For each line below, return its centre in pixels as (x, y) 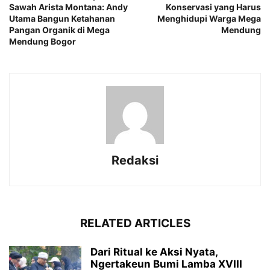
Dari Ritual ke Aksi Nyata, (154, 252)
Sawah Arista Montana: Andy (68, 7)
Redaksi (135, 160)
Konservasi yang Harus (213, 7)
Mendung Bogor (42, 41)
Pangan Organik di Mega (59, 30)
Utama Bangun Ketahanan (62, 18)
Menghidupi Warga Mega (209, 18)
